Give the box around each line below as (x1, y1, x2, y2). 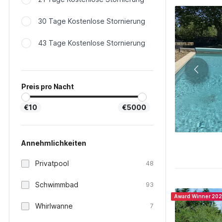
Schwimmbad (35, 180, 78, 189)
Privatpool (35, 159, 69, 167)
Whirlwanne (35, 202, 73, 210)
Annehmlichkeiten (21, 139, 86, 147)
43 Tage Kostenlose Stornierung (38, 39, 145, 47)
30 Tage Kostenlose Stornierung (38, 17, 145, 25)
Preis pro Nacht (21, 82, 74, 91)
